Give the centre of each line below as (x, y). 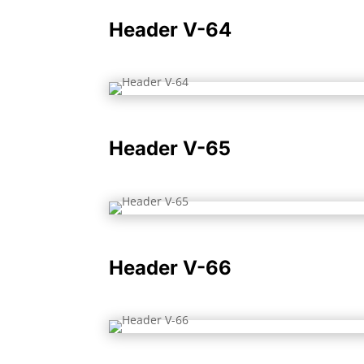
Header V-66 (171, 267)
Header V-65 (170, 148)
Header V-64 (171, 29)
